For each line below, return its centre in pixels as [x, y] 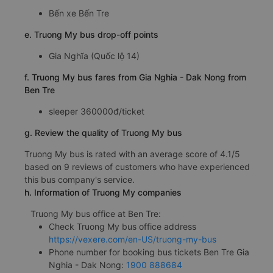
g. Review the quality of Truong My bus [103, 133]
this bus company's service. [80, 180]
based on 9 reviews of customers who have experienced [137, 167]
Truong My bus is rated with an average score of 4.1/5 [132, 154]
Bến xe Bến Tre [79, 13]
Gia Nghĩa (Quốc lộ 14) [94, 56]
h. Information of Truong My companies [103, 193]
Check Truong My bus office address [122, 227]
